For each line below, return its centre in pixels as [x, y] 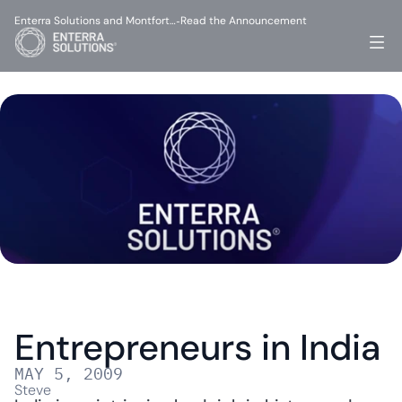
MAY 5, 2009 [69, 374]
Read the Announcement [244, 21]
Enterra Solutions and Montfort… [95, 21]
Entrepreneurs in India [197, 347]
